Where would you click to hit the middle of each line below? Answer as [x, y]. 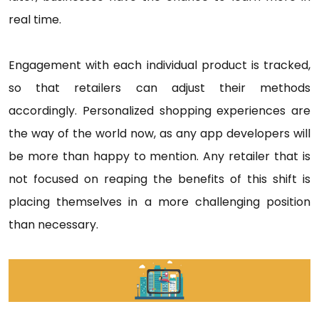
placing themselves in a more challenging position [159, 202]
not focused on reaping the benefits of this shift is [159, 179]
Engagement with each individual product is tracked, [159, 65]
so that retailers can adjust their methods [159, 88]
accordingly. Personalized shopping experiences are [159, 110]
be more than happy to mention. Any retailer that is [159, 156]
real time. [35, 19]
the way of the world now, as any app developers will [159, 133]
